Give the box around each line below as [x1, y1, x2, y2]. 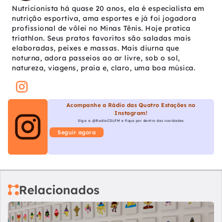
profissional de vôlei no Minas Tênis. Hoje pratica [12, 24, 190, 33]
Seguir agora [57, 129, 96, 136]
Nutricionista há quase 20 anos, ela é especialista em [12, 4, 205, 13]
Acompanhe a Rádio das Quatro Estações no [66, 102, 196, 109]
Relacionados [19, 182, 100, 198]
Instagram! [114, 110, 147, 117]
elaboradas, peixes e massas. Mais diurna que [12, 44, 179, 53]
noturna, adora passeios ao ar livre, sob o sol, [12, 54, 180, 63]
